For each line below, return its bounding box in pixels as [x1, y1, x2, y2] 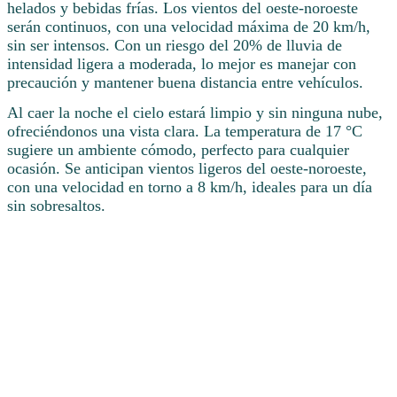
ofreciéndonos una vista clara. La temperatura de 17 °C [7, 122, 362, 141]
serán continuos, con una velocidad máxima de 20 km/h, [7, 18, 370, 36]
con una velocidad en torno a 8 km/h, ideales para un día [7, 178, 372, 197]
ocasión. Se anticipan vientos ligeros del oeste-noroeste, [7, 160, 367, 178]
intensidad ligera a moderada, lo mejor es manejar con [7, 55, 356, 74]
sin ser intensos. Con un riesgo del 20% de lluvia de [7, 36, 342, 55]
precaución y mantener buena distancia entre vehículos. [7, 74, 363, 92]
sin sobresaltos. [7, 197, 105, 215]
